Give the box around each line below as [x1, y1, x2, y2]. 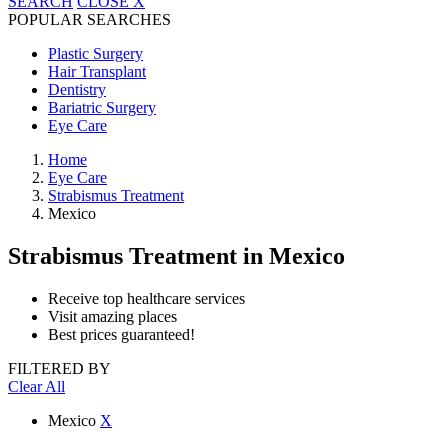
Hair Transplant [48, 63, 146, 80]
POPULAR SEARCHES [8, 11, 171, 28]
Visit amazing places [48, 307, 177, 325]
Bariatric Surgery [48, 99, 156, 116]
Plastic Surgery [48, 45, 143, 62]
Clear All [8, 377, 65, 395]
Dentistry [48, 81, 106, 98]
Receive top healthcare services [48, 289, 245, 307]
